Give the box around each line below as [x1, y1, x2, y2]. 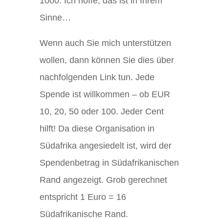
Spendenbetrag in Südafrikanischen [39, 158, 179, 168]
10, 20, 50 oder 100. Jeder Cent [39, 107, 164, 117]
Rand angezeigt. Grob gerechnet [39, 175, 167, 185]
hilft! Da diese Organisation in [39, 124, 154, 134]
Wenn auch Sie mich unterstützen [39, 38, 171, 48]
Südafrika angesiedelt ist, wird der [39, 141, 172, 151]
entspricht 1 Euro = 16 [39, 192, 126, 202]
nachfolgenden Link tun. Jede [39, 72, 154, 83]
